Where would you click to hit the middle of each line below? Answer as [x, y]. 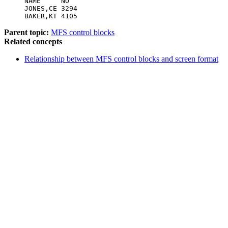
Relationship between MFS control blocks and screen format [121, 59]
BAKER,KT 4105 [51, 16]
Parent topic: [26, 32]
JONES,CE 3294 [51, 8]
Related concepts [33, 41]
